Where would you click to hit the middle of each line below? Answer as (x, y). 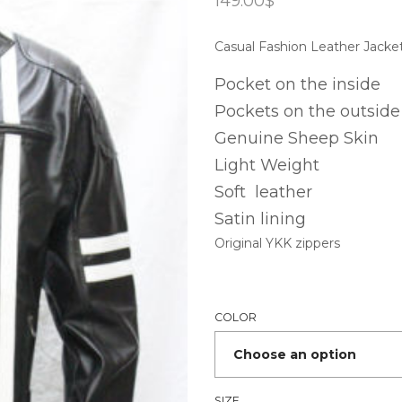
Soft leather (263, 192)
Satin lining (260, 218)
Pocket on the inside (297, 84)
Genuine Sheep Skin (299, 138)
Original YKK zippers (277, 243)
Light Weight (267, 165)
